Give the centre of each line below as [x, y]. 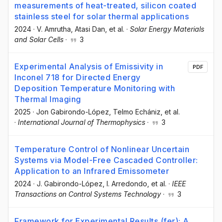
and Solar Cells [39, 39]
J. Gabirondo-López [70, 183]
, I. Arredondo [125, 183]
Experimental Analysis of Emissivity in [89, 66]
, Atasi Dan [88, 29]
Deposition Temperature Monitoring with [95, 88]
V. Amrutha [54, 29]
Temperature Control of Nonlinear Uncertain [102, 149]
